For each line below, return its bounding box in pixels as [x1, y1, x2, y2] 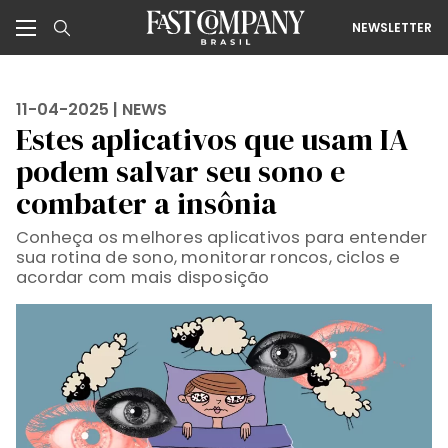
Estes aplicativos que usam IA [16, 119, 409, 160]
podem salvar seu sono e [16, 151, 345, 192]
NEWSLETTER [352, 18, 432, 36]
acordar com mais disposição [16, 266, 270, 289]
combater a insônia [16, 183, 277, 224]
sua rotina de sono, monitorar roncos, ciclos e [16, 246, 401, 269]
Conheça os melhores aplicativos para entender [16, 226, 428, 249]
